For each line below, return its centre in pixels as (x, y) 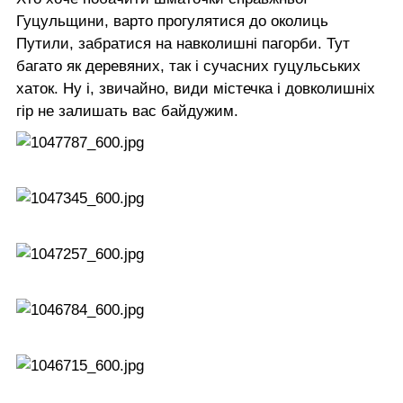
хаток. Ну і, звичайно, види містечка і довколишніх (196, 88)
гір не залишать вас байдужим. (127, 111)
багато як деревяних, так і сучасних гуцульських (188, 66)
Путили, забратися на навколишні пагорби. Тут (183, 43)
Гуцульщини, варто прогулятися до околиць (172, 21)
